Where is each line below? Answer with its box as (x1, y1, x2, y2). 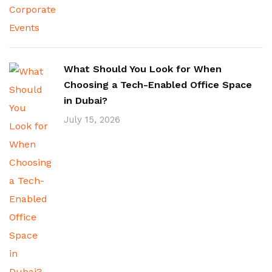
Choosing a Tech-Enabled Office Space (64, 79, 252, 90)
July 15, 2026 (64, 114, 120, 125)
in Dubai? (64, 95, 107, 106)
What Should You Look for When (64, 63, 222, 75)
